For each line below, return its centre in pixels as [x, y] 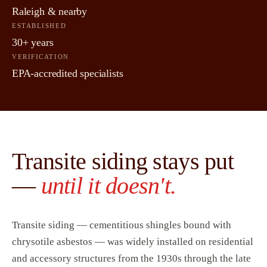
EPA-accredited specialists [68, 74]
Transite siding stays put [123, 162]
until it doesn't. [108, 186]
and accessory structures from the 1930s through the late [131, 259]
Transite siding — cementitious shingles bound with [122, 225]
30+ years [33, 43]
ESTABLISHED [39, 26]
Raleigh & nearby [50, 12]
